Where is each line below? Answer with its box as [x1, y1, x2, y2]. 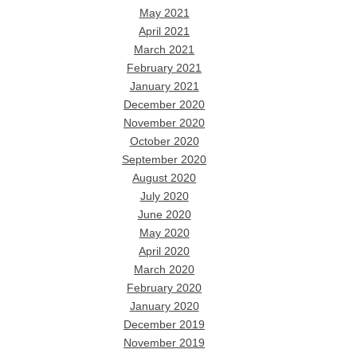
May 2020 [139, 226, 190, 239]
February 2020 [127, 281, 202, 294]
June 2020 [137, 208, 191, 221]
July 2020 [139, 190, 189, 202]
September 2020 [122, 153, 207, 166]
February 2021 [127, 61, 202, 74]
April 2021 [139, 25, 190, 37]
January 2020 [129, 300, 199, 312]
